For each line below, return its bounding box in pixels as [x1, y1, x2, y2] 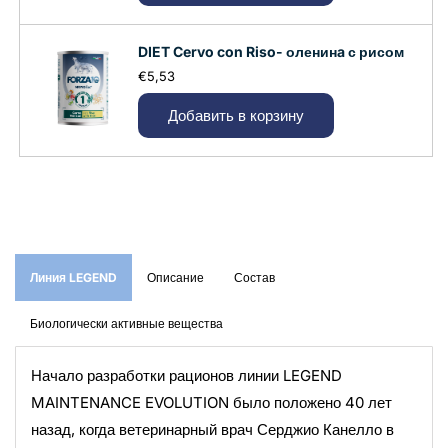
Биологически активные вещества [30, 316, 223, 332]
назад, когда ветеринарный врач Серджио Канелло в [31, 420, 394, 440]
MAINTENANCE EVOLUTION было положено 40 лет [31, 393, 392, 413]
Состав [234, 270, 275, 286]
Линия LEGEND [30, 270, 117, 286]
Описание [147, 270, 204, 286]
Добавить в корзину [168, 105, 304, 125]
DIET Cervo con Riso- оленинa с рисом [138, 43, 404, 61]
